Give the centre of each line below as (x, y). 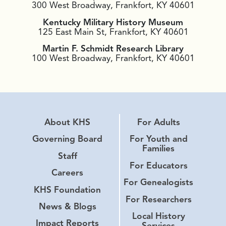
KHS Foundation (68, 189)
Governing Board (68, 139)
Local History (158, 216)
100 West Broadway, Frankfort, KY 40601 (113, 58)
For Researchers (158, 199)
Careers (68, 173)
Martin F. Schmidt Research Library (113, 49)
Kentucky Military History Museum (113, 22)
